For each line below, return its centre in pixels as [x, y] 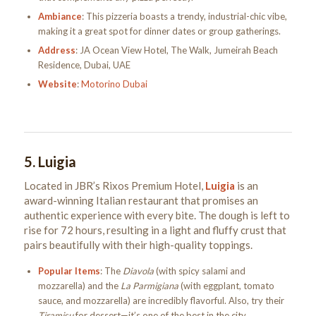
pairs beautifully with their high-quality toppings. [138, 244]
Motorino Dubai [114, 84]
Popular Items [69, 271]
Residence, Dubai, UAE [84, 65]
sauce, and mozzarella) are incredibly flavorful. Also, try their [161, 300]
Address [56, 50]
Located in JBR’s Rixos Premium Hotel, [114, 185]
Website [57, 84]
